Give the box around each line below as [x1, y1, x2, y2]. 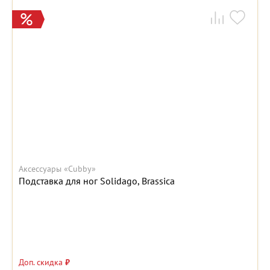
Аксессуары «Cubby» [19, 163, 96, 175]
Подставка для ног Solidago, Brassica [19, 175, 175, 187]
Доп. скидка [19, 257, 65, 268]
